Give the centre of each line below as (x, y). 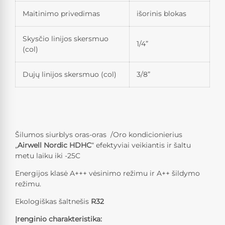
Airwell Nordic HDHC (54, 145)
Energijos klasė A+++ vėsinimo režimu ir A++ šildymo (107, 174)
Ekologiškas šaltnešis (53, 202)
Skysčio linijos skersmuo (66, 39)
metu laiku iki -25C (48, 156)
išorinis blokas (161, 14)
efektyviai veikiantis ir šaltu (143, 145)
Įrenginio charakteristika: (59, 219)
